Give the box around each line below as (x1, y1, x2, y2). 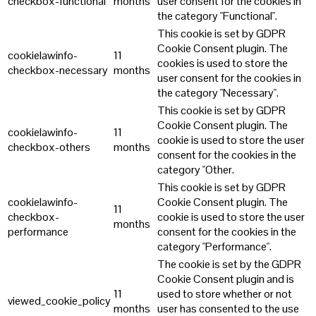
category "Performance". (157, 239, 272, 255)
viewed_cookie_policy (8, 293, 111, 309)
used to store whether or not (157, 286, 292, 302)
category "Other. (157, 162, 234, 178)
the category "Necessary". (157, 85, 279, 101)
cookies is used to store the (157, 56, 288, 71)
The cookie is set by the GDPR (157, 257, 301, 272)
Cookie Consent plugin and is (157, 272, 294, 287)
